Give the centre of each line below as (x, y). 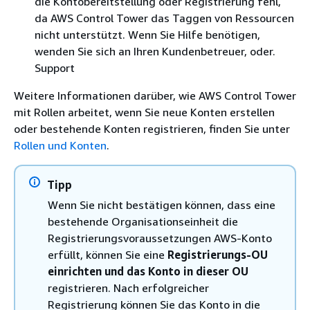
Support (55, 67)
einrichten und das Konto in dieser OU (148, 271)
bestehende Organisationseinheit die (143, 221)
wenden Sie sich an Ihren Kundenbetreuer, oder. (155, 51)
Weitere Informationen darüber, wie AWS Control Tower (155, 95)
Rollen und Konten (60, 145)
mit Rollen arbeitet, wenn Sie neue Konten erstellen (144, 112)
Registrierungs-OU (218, 254)
